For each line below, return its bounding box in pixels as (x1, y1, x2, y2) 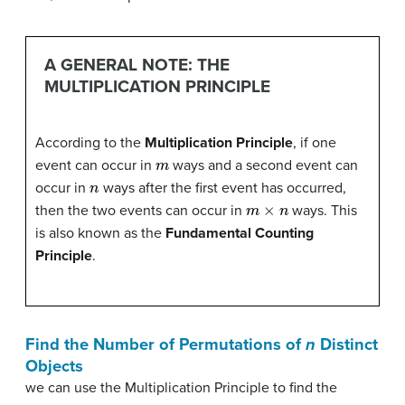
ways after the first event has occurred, (99, 179, 346, 198)
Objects (25, 356, 83, 377)
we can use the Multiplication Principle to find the (25, 379, 337, 398)
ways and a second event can (169, 156, 359, 175)
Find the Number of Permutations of (25, 334, 306, 355)
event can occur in (35, 156, 155, 175)
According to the (35, 134, 145, 153)
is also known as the (35, 224, 165, 243)
